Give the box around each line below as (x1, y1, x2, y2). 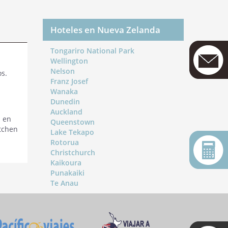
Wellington (50, 56, 88, 66)
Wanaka (50, 87, 78, 96)
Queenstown (50, 117, 95, 127)
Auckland (50, 107, 82, 117)
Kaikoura (50, 158, 81, 167)
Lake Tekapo (50, 127, 94, 137)
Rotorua (50, 137, 79, 147)
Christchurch (50, 148, 95, 157)
